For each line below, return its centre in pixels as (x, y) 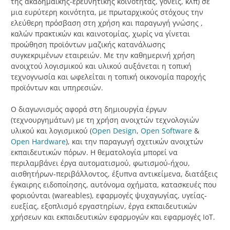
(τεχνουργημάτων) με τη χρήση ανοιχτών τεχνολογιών (105, 120)
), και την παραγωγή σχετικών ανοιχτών (135, 142)
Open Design (114, 131)
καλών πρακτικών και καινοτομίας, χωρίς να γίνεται (100, 34)
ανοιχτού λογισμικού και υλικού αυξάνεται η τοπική (101, 66)
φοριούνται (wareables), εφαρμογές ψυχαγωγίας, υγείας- (109, 196)
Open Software (165, 131)
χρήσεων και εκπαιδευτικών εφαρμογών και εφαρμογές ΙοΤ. (113, 217)
